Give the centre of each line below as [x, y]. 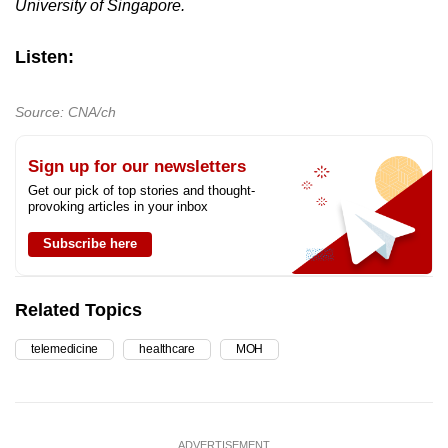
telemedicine [65, 348]
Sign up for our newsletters [137, 166]
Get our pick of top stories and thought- [141, 190]
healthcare [167, 348]
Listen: [44, 56]
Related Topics [78, 309]
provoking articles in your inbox [118, 206]
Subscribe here [90, 243]
